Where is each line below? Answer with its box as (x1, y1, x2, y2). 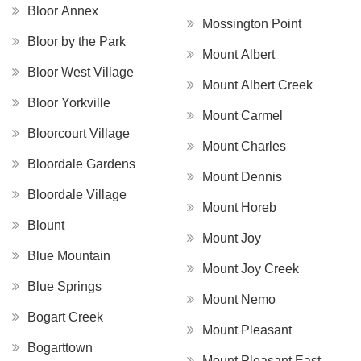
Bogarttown (27, 340, 93, 355)
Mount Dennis (202, 169, 282, 184)
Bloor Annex (27, 3, 98, 18)
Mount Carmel (202, 108, 283, 122)
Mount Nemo (202, 292, 276, 306)
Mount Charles (202, 139, 286, 153)
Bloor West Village (27, 64, 134, 79)
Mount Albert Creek (202, 77, 313, 92)
